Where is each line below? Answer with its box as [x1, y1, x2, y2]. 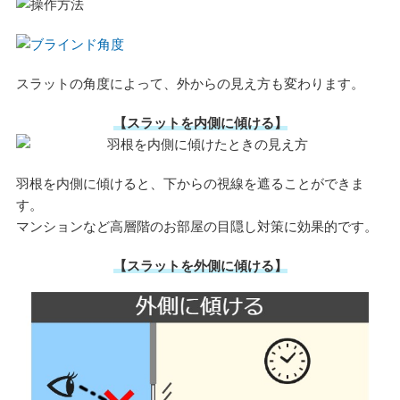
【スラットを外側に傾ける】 [112, 258, 287, 274]
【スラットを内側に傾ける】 [112, 115, 287, 131]
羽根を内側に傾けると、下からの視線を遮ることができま [15, 176, 364, 192]
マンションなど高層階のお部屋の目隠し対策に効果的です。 [15, 219, 378, 235]
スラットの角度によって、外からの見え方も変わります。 [15, 76, 364, 92]
